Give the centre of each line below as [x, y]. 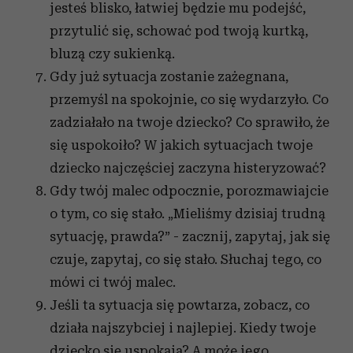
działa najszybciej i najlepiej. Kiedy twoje [183, 328]
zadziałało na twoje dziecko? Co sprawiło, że [190, 122]
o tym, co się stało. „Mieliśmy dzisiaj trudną [188, 214]
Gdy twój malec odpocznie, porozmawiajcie [189, 191]
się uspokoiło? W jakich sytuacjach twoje [181, 145]
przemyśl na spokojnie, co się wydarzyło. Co [189, 99]
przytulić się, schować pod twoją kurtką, [179, 31]
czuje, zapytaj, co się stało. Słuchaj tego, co [186, 259]
